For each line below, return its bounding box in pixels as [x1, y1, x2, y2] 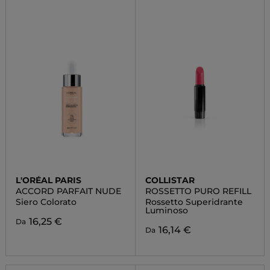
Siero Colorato [15, 196, 77, 207]
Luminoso [145, 205, 188, 216]
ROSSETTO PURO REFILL [145, 186, 251, 196]
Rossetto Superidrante [145, 196, 243, 207]
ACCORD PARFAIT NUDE [15, 186, 121, 196]
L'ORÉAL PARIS [15, 175, 81, 186]
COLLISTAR [145, 175, 195, 186]
